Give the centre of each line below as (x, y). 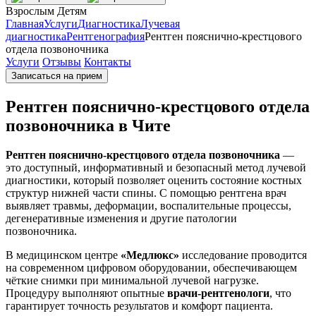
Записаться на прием (57, 75)
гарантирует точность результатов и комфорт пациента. (139, 306)
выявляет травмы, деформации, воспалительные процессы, (148, 206)
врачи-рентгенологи (218, 293)
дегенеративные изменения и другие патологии (121, 219)
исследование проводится (244, 255)
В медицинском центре (63, 255)
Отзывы (62, 61)
